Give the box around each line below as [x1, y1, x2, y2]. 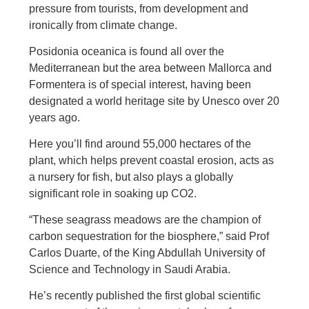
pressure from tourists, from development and [29, 3, 249, 14]
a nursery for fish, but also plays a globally [29, 171, 234, 183]
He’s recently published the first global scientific [29, 290, 261, 301]
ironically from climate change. [29, 19, 178, 31]
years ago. [29, 112, 81, 123]
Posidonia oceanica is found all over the [29, 46, 225, 57]
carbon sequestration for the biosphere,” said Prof [29, 230, 270, 242]
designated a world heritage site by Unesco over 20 [29, 95, 280, 107]
